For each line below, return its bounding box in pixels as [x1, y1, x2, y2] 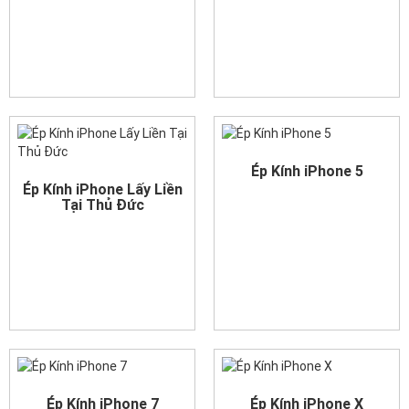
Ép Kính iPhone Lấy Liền [22, 180, 183, 199]
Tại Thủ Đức [60, 195, 144, 215]
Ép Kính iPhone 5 [250, 162, 363, 181]
